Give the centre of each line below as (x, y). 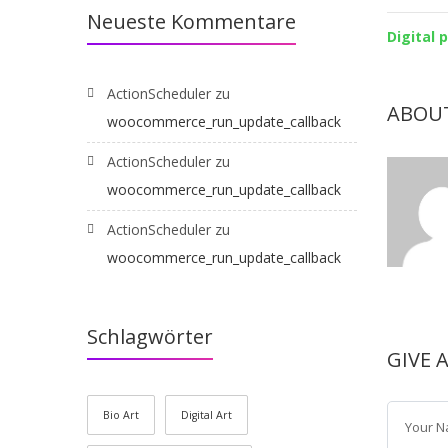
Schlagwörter (150, 336)
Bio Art (121, 415)
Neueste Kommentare (191, 21)
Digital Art (206, 415)
